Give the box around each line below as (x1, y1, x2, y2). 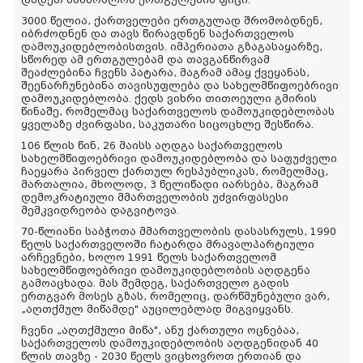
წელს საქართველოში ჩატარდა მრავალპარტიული (21, 238, 314, 250)
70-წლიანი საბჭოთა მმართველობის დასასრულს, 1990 (21, 225, 336, 237)
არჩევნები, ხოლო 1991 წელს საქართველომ (21, 251, 276, 263)
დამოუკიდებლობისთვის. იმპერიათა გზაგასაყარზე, (21, 41, 322, 53)
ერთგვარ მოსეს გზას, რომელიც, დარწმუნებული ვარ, (21, 290, 330, 302)
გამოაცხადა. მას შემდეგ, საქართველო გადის (21, 277, 289, 289)
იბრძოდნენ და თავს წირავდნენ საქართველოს (21, 28, 294, 40)
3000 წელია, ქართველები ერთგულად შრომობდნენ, (21, 15, 322, 27)
